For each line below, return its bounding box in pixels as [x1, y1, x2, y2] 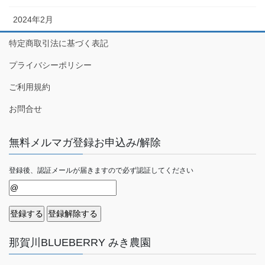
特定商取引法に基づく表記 [9, 38, 108, 48]
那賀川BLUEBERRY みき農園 [9, 236, 151, 248]
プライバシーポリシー [9, 60, 92, 70]
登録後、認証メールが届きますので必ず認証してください [9, 166, 193, 174]
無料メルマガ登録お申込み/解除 [9, 136, 161, 148]
